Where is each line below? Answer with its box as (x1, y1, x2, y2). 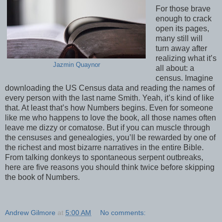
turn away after (155, 44, 207, 53)
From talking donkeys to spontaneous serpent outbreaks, (5, 153, 203, 162)
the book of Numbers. (5, 172, 80, 181)
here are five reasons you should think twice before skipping (5, 163, 215, 171)
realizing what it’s (155, 54, 217, 62)
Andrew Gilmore (5, 208, 55, 217)
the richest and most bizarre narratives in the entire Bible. (5, 143, 204, 152)
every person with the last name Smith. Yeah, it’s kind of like (5, 93, 214, 102)
